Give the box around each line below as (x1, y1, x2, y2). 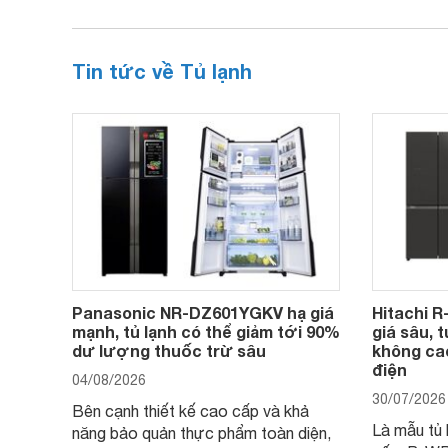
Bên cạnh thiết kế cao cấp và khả (72, 401, 309, 420)
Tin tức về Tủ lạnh (72, 58, 252, 83)
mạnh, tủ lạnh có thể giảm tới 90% (72, 321, 340, 341)
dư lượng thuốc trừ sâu (72, 340, 266, 360)
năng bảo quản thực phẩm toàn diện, (72, 423, 331, 442)
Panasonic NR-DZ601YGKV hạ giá (72, 302, 334, 322)
